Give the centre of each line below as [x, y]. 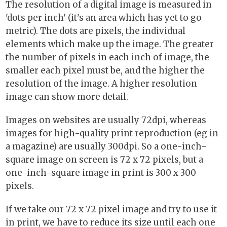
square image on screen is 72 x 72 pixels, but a [104, 159]
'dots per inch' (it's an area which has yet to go [104, 17]
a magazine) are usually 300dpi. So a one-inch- [106, 146]
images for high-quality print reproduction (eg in [112, 133]
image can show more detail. [67, 97]
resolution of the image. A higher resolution [101, 83]
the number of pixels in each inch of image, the [107, 57]
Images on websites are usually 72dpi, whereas [106, 120]
